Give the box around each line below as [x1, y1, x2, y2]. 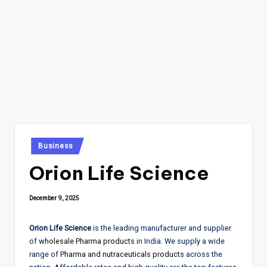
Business [38, 141, 73, 150]
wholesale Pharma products [39, 236, 135, 246]
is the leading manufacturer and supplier [91, 223, 231, 232]
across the [184, 249, 222, 259]
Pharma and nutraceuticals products [60, 249, 184, 259]
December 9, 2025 [29, 194, 79, 202]
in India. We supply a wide [135, 236, 225, 246]
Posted [29, 139, 50, 147]
